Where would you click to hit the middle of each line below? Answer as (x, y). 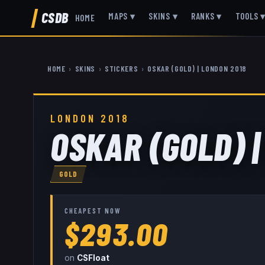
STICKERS (121, 69)
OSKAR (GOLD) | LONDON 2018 (197, 69)
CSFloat (93, 258)
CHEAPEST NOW (93, 210)
